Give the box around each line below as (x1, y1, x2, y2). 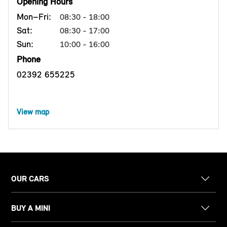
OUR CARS (11, 174, 50, 184)
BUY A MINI (11, 203, 51, 213)
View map (17, 107, 49, 117)
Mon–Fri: (17, 11, 51, 23)
